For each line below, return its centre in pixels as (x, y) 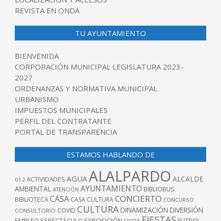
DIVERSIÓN (186, 210)
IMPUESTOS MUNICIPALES (61, 110)
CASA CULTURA (92, 200)
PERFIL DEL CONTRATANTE (63, 121)
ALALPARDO (130, 176)
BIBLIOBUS (159, 189)
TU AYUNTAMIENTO (110, 33)
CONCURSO (179, 200)
